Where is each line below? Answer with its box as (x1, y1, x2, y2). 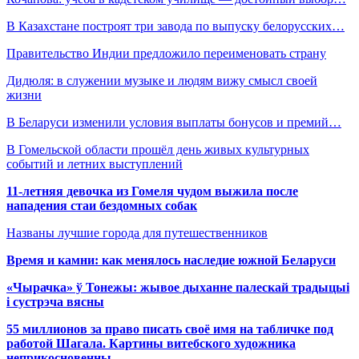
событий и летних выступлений (6, 156, 183, 171)
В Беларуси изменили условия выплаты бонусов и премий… (6, 115, 341, 129)
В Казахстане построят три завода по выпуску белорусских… (6, 18, 345, 33)
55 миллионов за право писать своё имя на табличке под (6, 321, 333, 336)
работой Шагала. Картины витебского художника (6, 336, 296, 350)
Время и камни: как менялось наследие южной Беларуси (6, 252, 336, 267)
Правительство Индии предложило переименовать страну (6, 46, 326, 60)
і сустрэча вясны (6, 294, 104, 309)
